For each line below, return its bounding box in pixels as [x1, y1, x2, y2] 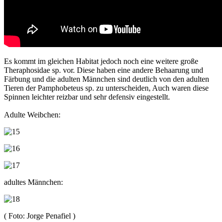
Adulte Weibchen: [4, 110, 60, 119]
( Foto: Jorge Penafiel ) [4, 211, 75, 220]
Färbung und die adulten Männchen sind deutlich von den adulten [4, 74, 209, 83]
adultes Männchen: [4, 177, 63, 186]
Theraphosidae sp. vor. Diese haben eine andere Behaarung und [4, 65, 203, 74]
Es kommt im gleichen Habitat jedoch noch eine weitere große [4, 56, 198, 65]
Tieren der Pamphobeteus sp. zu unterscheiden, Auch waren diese [4, 83, 209, 92]
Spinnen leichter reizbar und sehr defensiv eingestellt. [4, 92, 170, 101]
